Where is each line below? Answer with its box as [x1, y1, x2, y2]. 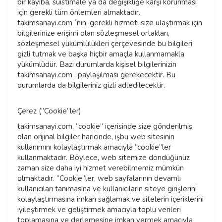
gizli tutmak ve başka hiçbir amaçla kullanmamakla [17, 49, 184, 59]
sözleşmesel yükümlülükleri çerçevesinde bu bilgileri [17, 39, 192, 49]
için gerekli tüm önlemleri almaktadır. [17, 7, 142, 18]
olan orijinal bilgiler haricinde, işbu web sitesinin [17, 132, 174, 142]
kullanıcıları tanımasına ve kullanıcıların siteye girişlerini [17, 184, 197, 194]
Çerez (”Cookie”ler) [17, 106, 81, 116]
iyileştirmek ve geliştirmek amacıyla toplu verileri [17, 205, 181, 215]
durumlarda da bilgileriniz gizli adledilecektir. [17, 80, 167, 91]
